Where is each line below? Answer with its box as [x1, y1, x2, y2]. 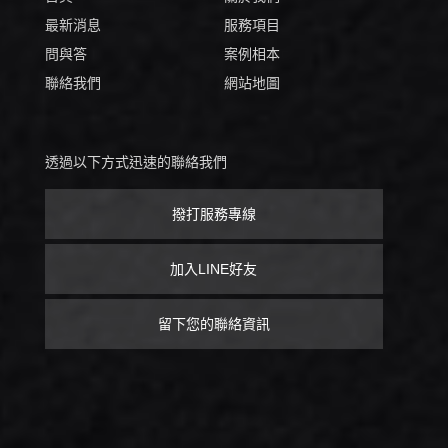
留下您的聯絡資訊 [157, 315, 270, 332]
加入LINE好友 [170, 260, 258, 277]
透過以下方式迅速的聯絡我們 [44, 153, 227, 170]
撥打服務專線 [171, 205, 256, 222]
